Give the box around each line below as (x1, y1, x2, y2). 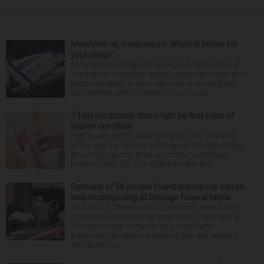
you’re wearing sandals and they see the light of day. (71, 141, 243, 150)
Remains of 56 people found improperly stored (71, 182, 244, 192)
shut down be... (71, 240, 121, 249)
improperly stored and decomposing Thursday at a (71, 212, 239, 221)
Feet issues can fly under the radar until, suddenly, (71, 131, 236, 140)
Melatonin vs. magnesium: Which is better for (71, 39, 237, 49)
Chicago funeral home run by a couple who (71, 222, 214, 230)
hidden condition (71, 121, 132, 131)
